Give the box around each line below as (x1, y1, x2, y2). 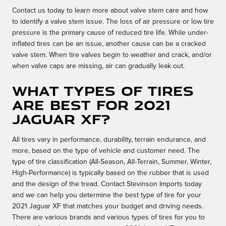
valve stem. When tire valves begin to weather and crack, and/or (12, 51, 212, 59)
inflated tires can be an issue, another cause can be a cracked (12, 40, 206, 48)
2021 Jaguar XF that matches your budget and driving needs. (12, 203, 203, 210)
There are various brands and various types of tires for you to (12, 214, 205, 221)
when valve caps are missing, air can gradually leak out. (12, 63, 185, 70)
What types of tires (12, 81, 194, 100)
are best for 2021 (12, 95, 171, 115)
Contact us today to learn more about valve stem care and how (12, 7, 208, 15)
